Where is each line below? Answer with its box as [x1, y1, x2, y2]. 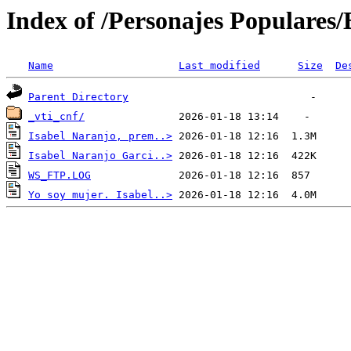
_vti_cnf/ [28, 110, 85, 123]
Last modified [179, 60, 260, 72]
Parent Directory [28, 91, 128, 103]
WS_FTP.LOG [28, 169, 91, 182]
